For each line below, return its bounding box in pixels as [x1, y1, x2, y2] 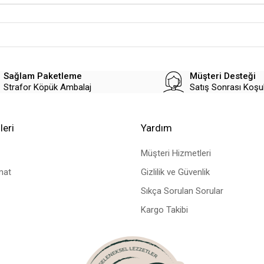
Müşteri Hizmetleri [141, 148, 211, 159]
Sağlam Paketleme [3, 71, 82, 82]
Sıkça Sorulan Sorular [141, 186, 223, 197]
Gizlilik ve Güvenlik [141, 167, 210, 178]
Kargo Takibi [141, 204, 188, 216]
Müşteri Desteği [189, 71, 256, 82]
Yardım [141, 122, 172, 134]
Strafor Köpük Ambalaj [3, 82, 91, 93]
